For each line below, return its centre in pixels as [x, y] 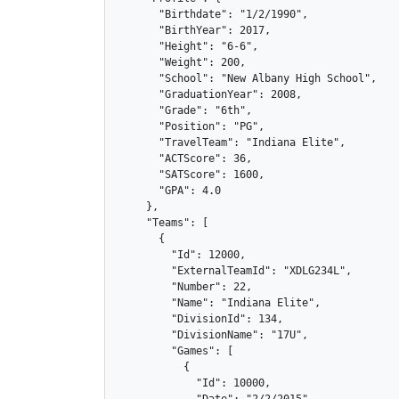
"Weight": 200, [183, 62]
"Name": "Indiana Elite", [220, 303]
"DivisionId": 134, [202, 319]
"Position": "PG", [192, 126]
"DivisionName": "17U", [214, 335]
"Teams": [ [164, 223]
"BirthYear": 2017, [195, 30]
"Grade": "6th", [186, 110]
